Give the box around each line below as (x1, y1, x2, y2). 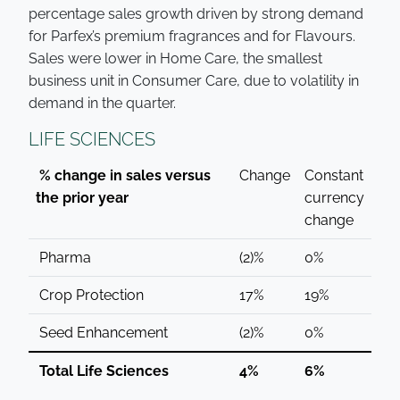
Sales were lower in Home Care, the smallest (29, 50, 322, 67)
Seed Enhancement (36, 324, 168, 341)
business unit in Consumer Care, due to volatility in (29, 72, 359, 89)
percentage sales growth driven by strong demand (29, 5, 363, 22)
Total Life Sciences (36, 362, 169, 379)
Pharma (36, 249, 91, 266)
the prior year (36, 189, 129, 206)
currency (304, 189, 364, 206)
